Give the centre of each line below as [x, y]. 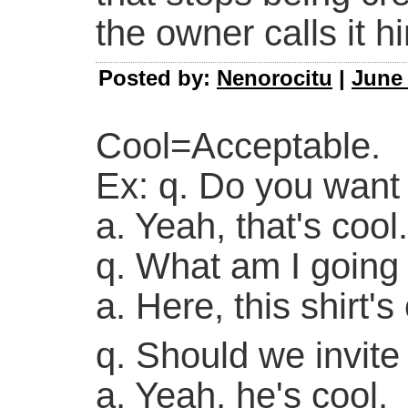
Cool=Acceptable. [238, 146]
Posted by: [158, 78]
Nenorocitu [275, 78]
